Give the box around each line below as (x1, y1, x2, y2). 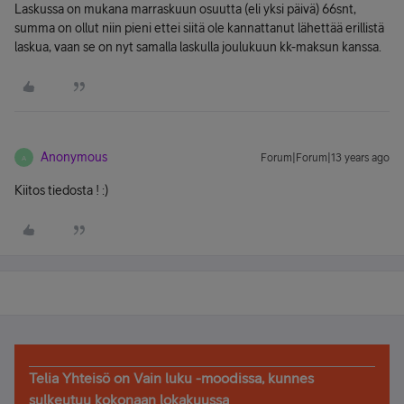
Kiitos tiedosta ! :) (14, 183, 108, 197)
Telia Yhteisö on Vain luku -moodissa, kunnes (29, 370, 314, 386)
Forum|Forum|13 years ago (261, 151, 390, 164)
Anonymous (41, 150, 107, 164)
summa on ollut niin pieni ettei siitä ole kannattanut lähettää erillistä (14, 21, 384, 35)
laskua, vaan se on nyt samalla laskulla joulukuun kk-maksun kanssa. (14, 40, 381, 54)
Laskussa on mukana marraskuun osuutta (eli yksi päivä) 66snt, (14, 2, 356, 16)
